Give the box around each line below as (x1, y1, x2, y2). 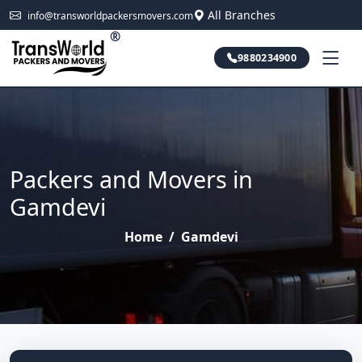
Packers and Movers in (10, 163, 253, 195)
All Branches (208, 7, 276, 23)
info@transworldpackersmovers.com (27, 9, 193, 23)
